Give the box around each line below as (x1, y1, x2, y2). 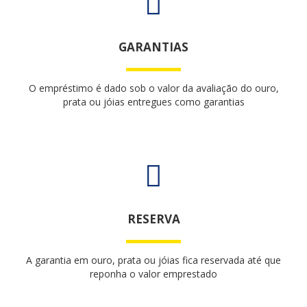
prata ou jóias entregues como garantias (62, 95, 245, 108)
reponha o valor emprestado (90, 267, 217, 280)
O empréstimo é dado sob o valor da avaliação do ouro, (28, 82, 279, 95)
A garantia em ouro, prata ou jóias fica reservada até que (26, 254, 281, 267)
